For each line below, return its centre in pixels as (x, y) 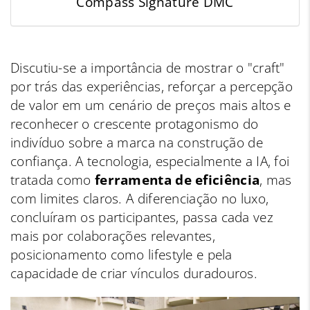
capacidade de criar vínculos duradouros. (134, 274)
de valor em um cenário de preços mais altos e (151, 106)
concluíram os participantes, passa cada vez (142, 218)
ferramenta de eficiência (177, 180)
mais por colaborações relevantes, (113, 236)
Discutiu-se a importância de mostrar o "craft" (148, 68)
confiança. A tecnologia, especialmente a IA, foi (150, 162)
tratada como (53, 180)
